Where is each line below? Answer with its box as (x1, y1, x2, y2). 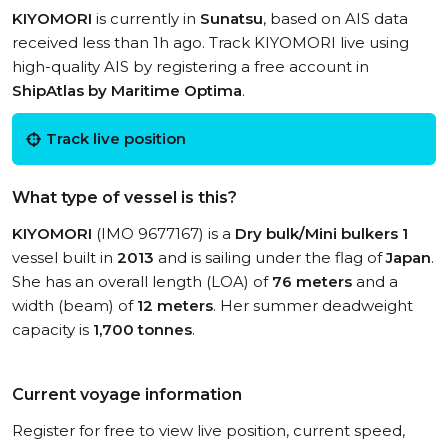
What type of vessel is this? (12, 188, 237, 207)
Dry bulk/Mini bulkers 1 (235, 224, 408, 243)
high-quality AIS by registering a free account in (12, 57, 369, 76)
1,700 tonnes (93, 320, 192, 339)
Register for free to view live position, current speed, (12, 421, 405, 440)
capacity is (12, 320, 93, 339)
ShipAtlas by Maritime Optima (12, 81, 242, 100)
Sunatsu (200, 9, 263, 28)
